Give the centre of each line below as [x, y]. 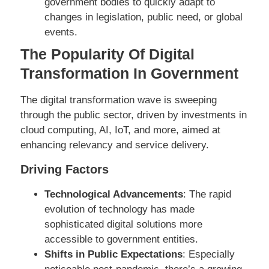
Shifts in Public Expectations [113, 254]
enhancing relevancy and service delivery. [115, 145]
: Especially [209, 254]
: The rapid [207, 194]
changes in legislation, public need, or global [144, 17]
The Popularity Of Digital [107, 54]
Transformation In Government [129, 74]
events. [61, 32]
